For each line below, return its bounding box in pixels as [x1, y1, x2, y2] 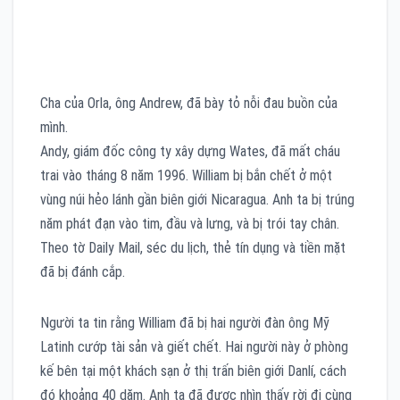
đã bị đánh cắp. [40, 262, 125, 280]
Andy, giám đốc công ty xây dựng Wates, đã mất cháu [40, 142, 340, 160]
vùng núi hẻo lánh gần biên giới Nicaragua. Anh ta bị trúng [40, 190, 354, 208]
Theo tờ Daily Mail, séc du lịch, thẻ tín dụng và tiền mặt [40, 238, 346, 256]
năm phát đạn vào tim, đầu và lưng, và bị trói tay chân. [40, 214, 339, 232]
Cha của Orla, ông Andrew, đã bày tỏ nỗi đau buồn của [40, 94, 337, 112]
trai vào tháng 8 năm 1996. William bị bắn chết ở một [40, 166, 332, 184]
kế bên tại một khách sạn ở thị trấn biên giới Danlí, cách [40, 362, 346, 379]
